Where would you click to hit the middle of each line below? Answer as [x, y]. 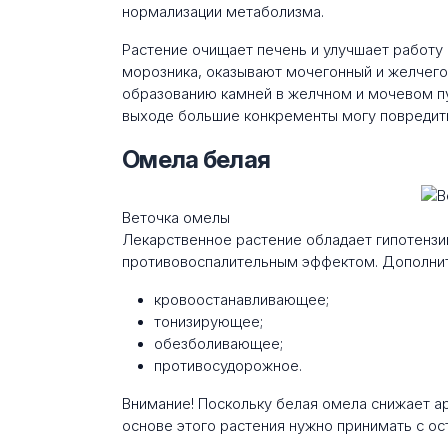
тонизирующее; [208, 321]
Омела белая [196, 159]
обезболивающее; [218, 343]
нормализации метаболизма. [223, 11]
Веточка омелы [176, 217]
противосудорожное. [228, 365]
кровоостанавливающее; [241, 299]
